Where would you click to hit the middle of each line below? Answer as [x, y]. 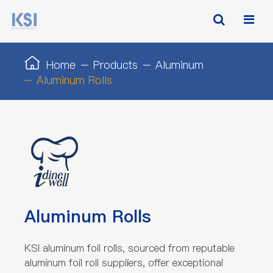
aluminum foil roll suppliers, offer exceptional [124, 263]
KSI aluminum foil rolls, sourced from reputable [129, 248]
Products [115, 65]
